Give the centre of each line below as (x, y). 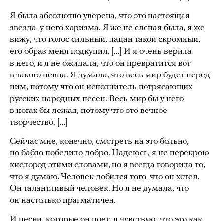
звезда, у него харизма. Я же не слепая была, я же (107, 28)
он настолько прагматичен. (63, 200)
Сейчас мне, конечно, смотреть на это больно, (99, 141)
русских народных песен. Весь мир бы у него (97, 99)
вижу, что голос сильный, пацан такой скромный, (105, 39)
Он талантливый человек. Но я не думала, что (99, 188)
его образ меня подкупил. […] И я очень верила (101, 51)
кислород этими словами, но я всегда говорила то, (108, 165)
